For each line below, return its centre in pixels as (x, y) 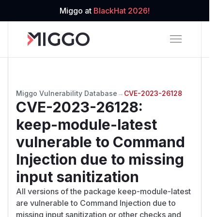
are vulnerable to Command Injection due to (96, 203)
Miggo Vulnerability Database (67, 93)
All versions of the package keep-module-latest (103, 191)
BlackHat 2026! (122, 11)
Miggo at (77, 11)
